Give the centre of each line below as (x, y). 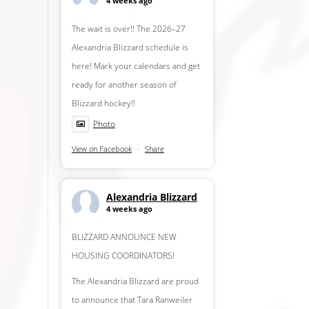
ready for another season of (124, 85)
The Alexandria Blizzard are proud (135, 281)
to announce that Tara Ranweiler (132, 300)
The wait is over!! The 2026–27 (128, 29)
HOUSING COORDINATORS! (123, 256)
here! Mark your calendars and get (136, 66)
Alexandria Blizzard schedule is (130, 48)
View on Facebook (101, 149)
